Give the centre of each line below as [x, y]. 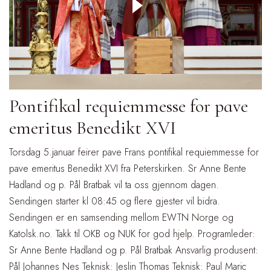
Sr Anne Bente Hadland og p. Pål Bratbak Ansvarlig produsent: [134, 250]
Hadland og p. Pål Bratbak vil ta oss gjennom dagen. [114, 184]
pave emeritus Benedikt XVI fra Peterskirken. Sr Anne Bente [128, 168]
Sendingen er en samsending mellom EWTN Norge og [121, 217]
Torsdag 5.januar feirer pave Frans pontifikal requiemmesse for [134, 152]
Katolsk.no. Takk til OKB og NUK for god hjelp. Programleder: [132, 233]
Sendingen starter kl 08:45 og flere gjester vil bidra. [115, 201]
